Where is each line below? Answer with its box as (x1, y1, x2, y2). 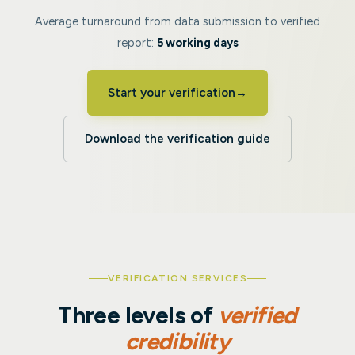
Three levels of (58, 301, 218, 330)
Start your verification (108, 85, 235, 100)
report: (116, 36, 157, 51)
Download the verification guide (85, 131, 270, 146)
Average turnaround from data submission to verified (35, 14, 320, 29)
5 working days (156, 36, 239, 51)
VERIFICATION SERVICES (107, 273, 248, 284)
